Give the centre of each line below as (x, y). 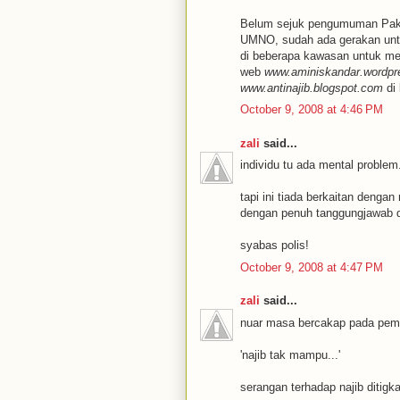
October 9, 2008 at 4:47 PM (312, 267)
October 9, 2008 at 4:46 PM (312, 109)
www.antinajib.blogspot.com (312, 87)
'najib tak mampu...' (290, 354)
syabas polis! (275, 245)
